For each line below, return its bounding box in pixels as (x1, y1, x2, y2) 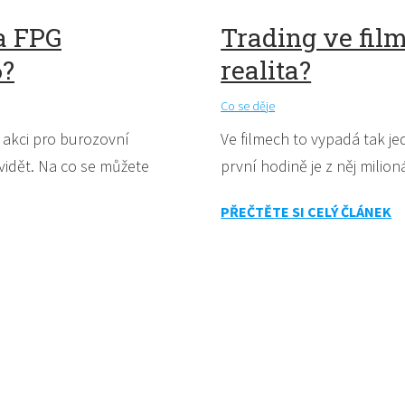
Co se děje (221, 98, 276, 115)
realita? (221, 53, 312, 88)
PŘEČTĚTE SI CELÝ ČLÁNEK (221, 202, 392, 221)
